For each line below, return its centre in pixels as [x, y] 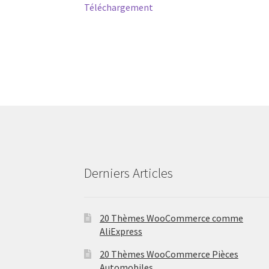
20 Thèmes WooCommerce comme [171, 218]
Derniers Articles [129, 173]
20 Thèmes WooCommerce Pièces [169, 254]
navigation [125, 18]
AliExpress [121, 231]
